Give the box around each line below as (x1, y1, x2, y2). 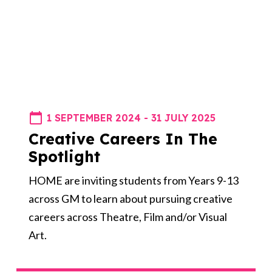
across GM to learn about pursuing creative (28, 192, 233, 206)
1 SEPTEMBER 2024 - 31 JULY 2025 (46, 112, 216, 124)
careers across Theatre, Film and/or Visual (28, 210, 227, 224)
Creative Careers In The (28, 129, 217, 149)
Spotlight (28, 147, 100, 166)
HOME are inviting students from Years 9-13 (28, 174, 239, 188)
